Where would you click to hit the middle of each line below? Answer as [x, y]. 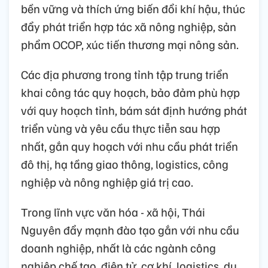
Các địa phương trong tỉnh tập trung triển [125, 74]
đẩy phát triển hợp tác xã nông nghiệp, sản [129, 26]
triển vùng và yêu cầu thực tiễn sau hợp [121, 128]
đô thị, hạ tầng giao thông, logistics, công [125, 164]
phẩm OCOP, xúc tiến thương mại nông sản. [130, 44]
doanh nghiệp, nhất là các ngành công [118, 247]
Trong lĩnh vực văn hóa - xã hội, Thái [113, 211]
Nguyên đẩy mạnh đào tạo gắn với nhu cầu [130, 229]
